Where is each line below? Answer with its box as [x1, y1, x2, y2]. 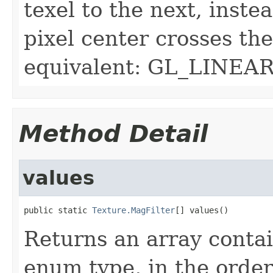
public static [24, 205, 92, 215]
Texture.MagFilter [92, 205, 175, 215]
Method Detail [19, 119, 208, 147]
